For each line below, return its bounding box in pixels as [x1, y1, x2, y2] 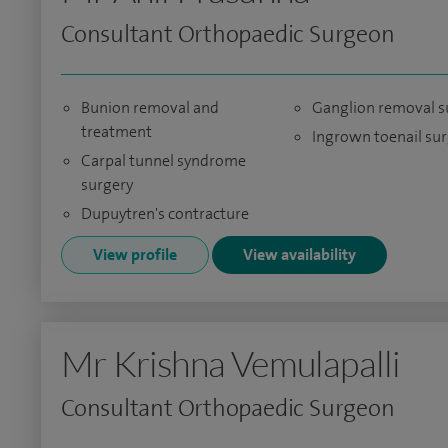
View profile [93, 244, 177, 265]
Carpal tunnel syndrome [81, 150, 246, 171]
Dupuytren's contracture [81, 203, 249, 224]
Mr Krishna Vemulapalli [61, 341, 401, 385]
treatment [81, 121, 152, 142]
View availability [243, 244, 356, 265]
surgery [81, 174, 133, 195]
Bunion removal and [81, 97, 219, 118]
